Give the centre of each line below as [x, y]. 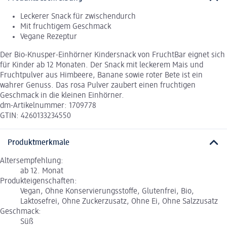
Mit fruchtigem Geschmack [66, 27]
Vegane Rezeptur [49, 37]
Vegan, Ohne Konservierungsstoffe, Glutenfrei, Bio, [107, 191]
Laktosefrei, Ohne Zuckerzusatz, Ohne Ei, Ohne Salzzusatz [119, 201]
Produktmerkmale [39, 143]
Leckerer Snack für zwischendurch [78, 17]
